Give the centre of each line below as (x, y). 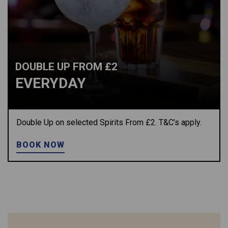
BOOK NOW (41, 145)
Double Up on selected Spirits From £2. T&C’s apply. (109, 122)
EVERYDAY (51, 83)
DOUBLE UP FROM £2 (66, 67)
